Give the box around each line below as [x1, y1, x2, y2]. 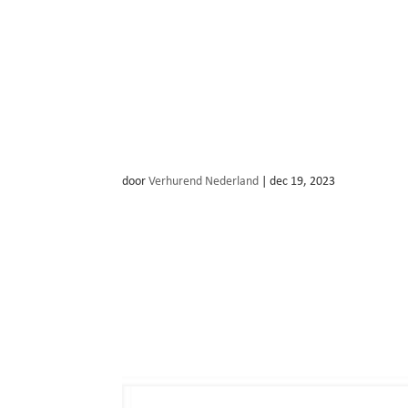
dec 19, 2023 [270, 174, 336, 189]
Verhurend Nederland [148, 174, 260, 189]
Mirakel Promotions [122, 135, 329, 164]
